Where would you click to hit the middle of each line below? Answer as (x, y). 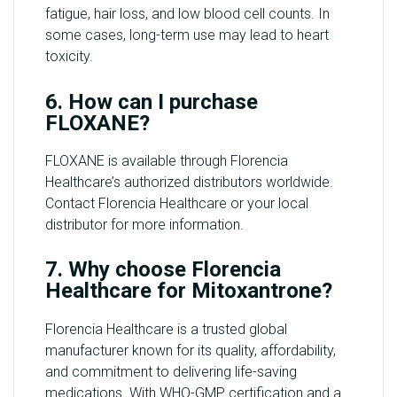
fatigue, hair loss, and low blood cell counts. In (187, 14)
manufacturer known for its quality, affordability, (191, 350)
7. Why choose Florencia (163, 270)
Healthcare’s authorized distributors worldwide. (189, 182)
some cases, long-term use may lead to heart (187, 35)
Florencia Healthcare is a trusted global (166, 329)
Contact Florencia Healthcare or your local (177, 203)
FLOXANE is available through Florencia (167, 160)
